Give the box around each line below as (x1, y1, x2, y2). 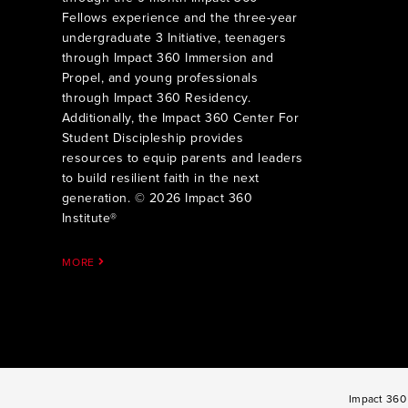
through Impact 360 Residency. (61, 89, 251, 106)
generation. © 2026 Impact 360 (61, 189, 253, 206)
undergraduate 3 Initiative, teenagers (61, 29, 287, 46)
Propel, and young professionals (61, 69, 259, 86)
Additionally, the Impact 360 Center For (61, 109, 300, 126)
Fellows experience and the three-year (61, 9, 298, 25)
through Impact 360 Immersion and (61, 49, 274, 66)
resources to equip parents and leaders (61, 149, 303, 166)
